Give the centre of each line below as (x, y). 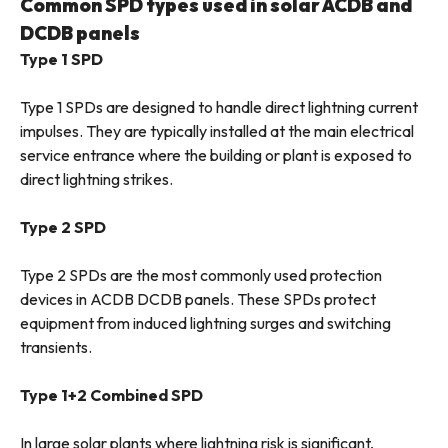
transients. (56, 347)
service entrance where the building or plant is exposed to (216, 155)
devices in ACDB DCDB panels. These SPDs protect (198, 299)
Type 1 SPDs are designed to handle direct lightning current (219, 107)
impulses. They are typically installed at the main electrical (217, 131)
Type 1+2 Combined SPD (111, 395)
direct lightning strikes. (96, 179)
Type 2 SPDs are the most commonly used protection (201, 275)
